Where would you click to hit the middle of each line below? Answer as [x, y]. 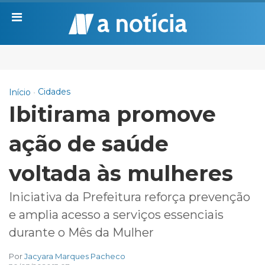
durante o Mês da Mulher [81, 232]
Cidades [54, 91]
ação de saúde [89, 143]
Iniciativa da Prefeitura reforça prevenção [130, 197]
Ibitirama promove [112, 114]
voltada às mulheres [121, 173]
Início [20, 92]
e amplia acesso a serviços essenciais [116, 214]
